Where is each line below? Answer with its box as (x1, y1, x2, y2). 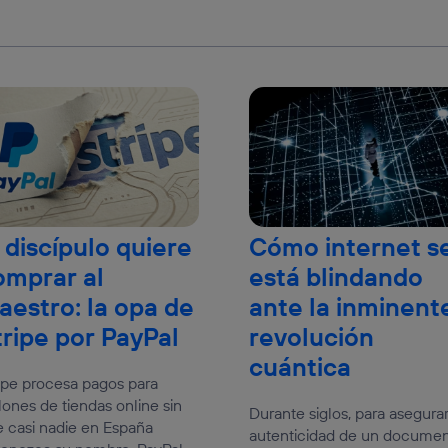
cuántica (249, 351, 351, 384)
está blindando (249, 261, 423, 294)
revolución (249, 321, 374, 354)
